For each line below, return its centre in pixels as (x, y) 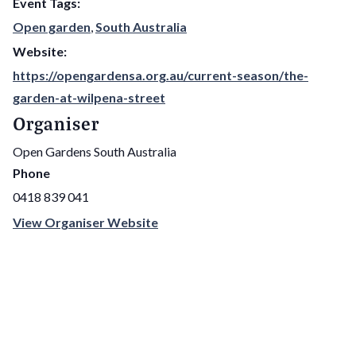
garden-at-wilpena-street (89, 98)
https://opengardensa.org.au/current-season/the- (161, 75)
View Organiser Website (85, 222)
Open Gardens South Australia (95, 152)
